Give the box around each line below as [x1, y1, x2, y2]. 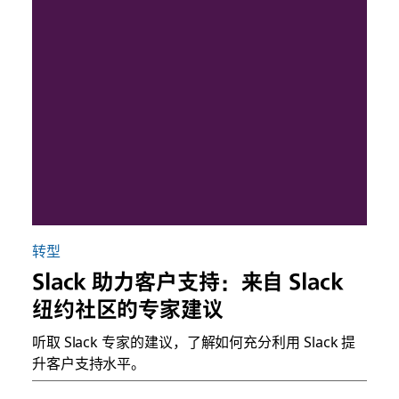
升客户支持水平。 [31, 351, 146, 373]
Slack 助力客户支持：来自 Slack [31, 267, 344, 295]
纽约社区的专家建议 [31, 295, 224, 322]
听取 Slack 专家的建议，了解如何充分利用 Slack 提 [31, 330, 356, 352]
